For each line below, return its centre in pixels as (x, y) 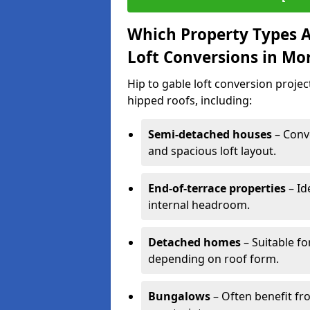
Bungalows (179, 296)
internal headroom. (199, 205)
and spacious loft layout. (212, 151)
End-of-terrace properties (217, 188)
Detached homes (194, 242)
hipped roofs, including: (190, 100)
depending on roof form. (213, 259)
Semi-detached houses (210, 134)
